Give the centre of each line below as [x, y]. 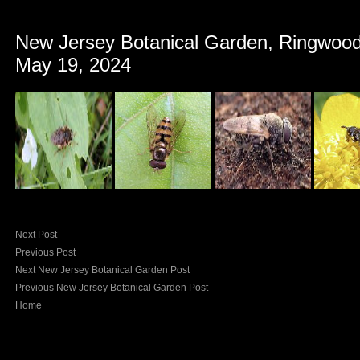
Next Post [36, 235]
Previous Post [45, 252]
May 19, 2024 [73, 65]
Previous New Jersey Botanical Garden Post [112, 288]
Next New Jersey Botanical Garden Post [102, 270]
